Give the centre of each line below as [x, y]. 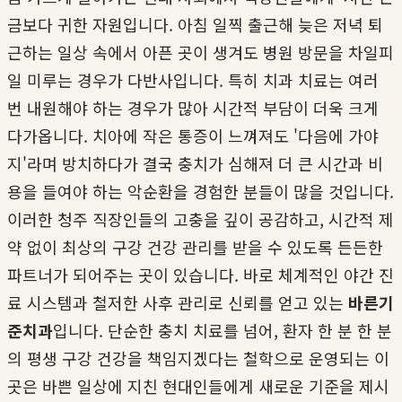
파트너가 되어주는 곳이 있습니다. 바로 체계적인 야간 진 [201, 274]
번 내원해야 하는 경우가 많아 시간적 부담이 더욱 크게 [193, 107]
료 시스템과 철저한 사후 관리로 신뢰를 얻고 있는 [178, 302]
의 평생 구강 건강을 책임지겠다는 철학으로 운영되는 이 [198, 358]
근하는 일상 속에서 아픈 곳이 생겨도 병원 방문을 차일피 [201, 52]
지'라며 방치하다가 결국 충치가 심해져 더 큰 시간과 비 [195, 163]
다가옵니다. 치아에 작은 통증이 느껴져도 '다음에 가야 [193, 135]
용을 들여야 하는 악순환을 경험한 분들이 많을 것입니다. [201, 191]
